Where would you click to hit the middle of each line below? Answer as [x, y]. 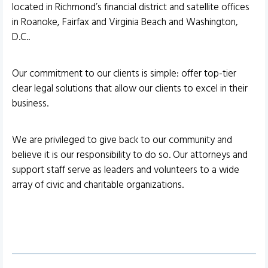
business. [30, 103]
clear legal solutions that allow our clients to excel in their [130, 89]
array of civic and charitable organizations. [98, 185]
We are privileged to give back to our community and [122, 140]
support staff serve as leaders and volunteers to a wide [126, 170]
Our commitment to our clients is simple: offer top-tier [124, 74]
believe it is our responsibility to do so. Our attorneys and [130, 155]
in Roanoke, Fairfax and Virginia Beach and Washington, [125, 22]
